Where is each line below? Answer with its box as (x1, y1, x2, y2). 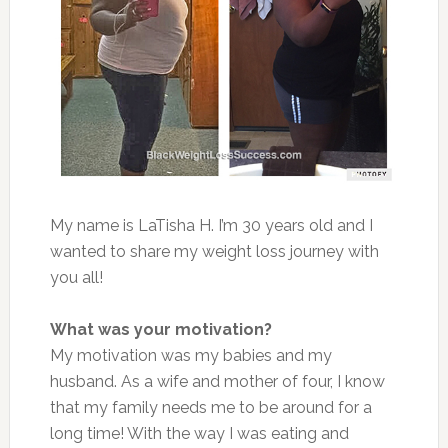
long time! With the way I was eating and (49, 423, 349, 443)
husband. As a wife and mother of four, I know (49, 371, 385, 391)
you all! (49, 267, 103, 287)
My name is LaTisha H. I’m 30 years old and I (49, 215, 373, 235)
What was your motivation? (49, 319, 272, 339)
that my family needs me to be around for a (49, 397, 372, 417)
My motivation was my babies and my (49, 345, 332, 365)
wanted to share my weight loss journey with (49, 241, 379, 261)
